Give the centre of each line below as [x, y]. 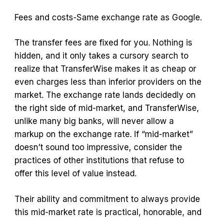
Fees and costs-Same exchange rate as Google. [108, 17]
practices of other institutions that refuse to [99, 160]
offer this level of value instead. [76, 173]
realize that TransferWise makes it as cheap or [105, 69]
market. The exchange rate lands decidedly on [105, 95]
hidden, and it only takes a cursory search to [101, 56]
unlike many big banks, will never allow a [94, 121]
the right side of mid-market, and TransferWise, [107, 108]
